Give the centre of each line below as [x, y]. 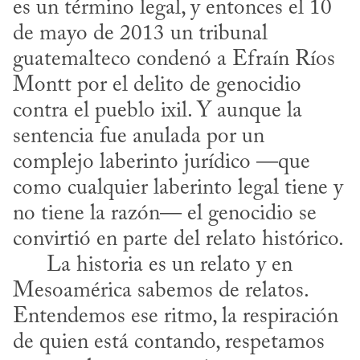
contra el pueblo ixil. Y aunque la [157, 111]
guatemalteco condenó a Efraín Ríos [174, 59]
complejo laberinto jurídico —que [162, 162]
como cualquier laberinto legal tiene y [178, 188]
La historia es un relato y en [30, 265]
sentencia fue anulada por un [139, 137]
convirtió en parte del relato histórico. [178, 239]
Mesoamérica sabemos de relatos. [160, 291]
